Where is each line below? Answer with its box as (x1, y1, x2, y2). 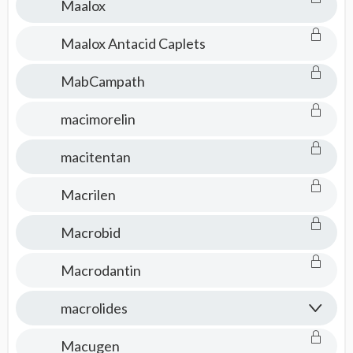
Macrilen (60, 186, 116, 203)
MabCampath (60, 72, 145, 90)
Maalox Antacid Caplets (60, 35, 206, 52)
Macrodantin (60, 262, 141, 279)
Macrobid (60, 224, 121, 241)
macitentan (60, 148, 131, 165)
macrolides (60, 299, 128, 317)
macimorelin (60, 110, 136, 128)
